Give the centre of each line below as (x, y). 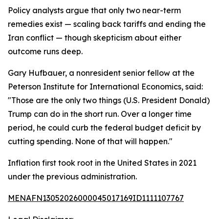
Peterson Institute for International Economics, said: (105, 87)
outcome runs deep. (45, 51)
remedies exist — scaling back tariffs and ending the (107, 24)
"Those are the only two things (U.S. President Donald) (109, 100)
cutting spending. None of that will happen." (90, 141)
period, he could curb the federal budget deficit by (104, 128)
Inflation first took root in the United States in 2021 (102, 163)
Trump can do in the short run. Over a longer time (100, 114)
